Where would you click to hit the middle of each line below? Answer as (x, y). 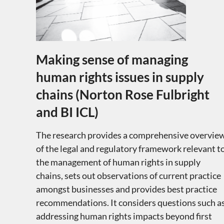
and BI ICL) (67, 112)
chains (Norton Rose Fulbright (122, 94)
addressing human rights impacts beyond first (124, 216)
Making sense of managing (112, 59)
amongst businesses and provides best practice (126, 189)
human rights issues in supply (120, 77)
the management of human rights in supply (118, 162)
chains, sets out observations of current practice (128, 175)
